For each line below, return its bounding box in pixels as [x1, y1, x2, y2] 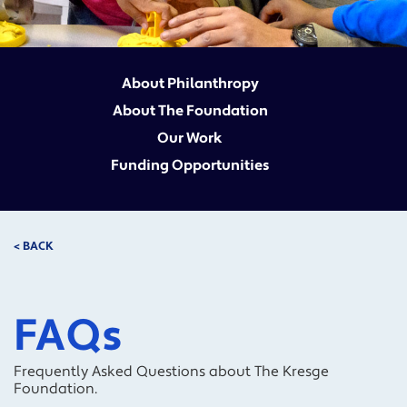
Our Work [157, 129, 223, 147]
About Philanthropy [121, 74, 259, 93]
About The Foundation [112, 102, 268, 120]
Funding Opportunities [110, 156, 270, 174]
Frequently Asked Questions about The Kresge [14, 362, 329, 381]
